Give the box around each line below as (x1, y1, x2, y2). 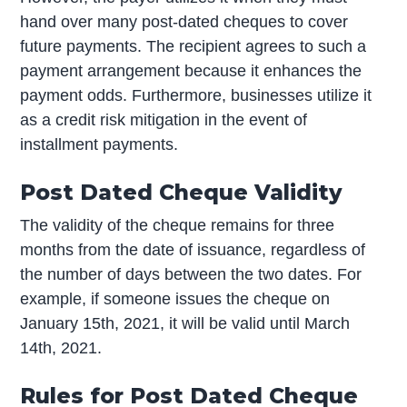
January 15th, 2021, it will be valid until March (20, 313, 351, 333)
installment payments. (20, 135, 179, 154)
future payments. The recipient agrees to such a (20, 37, 367, 56)
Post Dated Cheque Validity (20, 179, 343, 206)
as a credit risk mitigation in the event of (20, 111, 308, 130)
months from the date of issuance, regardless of (20, 240, 366, 259)
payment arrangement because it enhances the (20, 62, 362, 81)
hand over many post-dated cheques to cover (20, 13, 349, 32)
